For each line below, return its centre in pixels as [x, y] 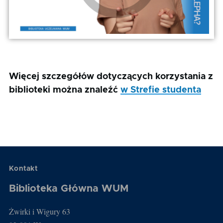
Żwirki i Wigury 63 [40, 211]
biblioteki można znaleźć [65, 90]
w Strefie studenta [161, 90]
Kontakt [23, 168]
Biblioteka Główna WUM [69, 188]
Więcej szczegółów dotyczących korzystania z [111, 76]
